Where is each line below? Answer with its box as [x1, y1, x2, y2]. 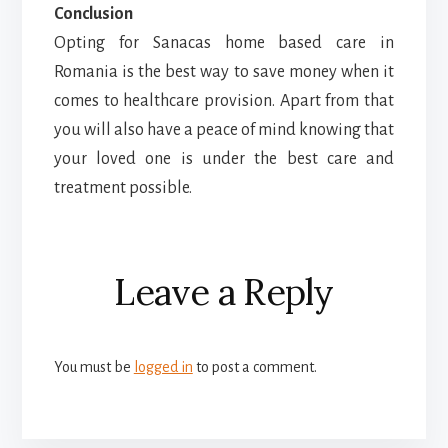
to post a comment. [192, 358, 317, 375]
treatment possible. [53, 178, 192, 197]
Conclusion [53, 4, 133, 23]
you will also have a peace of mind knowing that [53, 120, 395, 139]
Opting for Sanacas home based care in [53, 33, 395, 52]
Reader [52, 244, 166, 291]
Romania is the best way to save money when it [53, 62, 395, 81]
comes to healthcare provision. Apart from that [53, 91, 395, 110]
